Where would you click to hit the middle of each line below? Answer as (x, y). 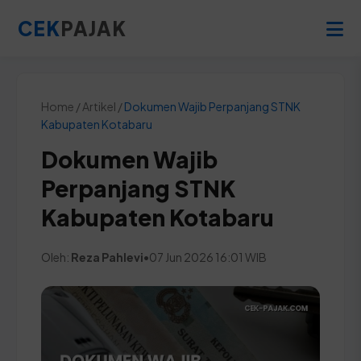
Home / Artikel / (83, 106)
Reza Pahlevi (107, 257)
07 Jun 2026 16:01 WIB (208, 257)
